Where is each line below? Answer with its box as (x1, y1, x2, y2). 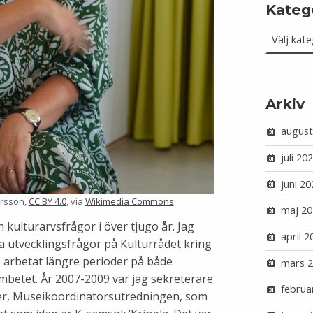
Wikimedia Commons (85, 195, 174, 208)
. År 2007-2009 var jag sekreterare (36, 271, 213, 287)
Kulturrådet (120, 236, 181, 252)
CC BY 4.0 (28, 195, 66, 208)
